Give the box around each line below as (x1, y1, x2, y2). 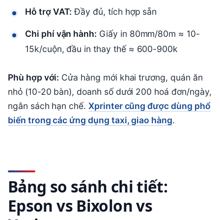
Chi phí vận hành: (25, 28, 97, 39)
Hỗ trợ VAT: (25, 6, 72, 17)
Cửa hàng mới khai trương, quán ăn (59, 72, 203, 82)
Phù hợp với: (8, 72, 59, 82)
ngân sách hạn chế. (8, 100, 89, 111)
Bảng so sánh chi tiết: (8, 175, 168, 197)
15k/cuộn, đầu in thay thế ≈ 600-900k (25, 43, 178, 54)
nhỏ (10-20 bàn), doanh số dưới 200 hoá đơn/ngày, (8, 86, 212, 97)
